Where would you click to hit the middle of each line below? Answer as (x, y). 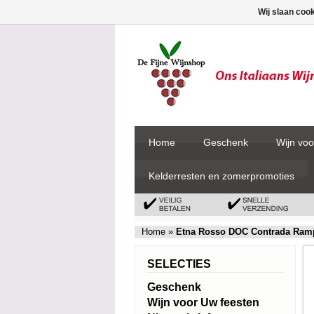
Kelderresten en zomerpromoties (221, 176)
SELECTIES (179, 264)
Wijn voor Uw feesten (203, 302)
